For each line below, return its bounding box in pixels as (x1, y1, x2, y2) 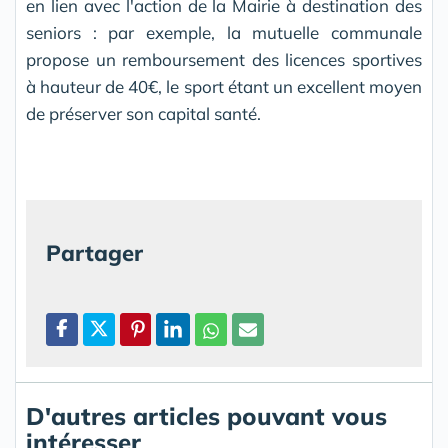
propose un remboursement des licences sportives (26, 49, 422, 71)
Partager (46, 239, 143, 268)
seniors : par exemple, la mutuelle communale (26, 22, 422, 44)
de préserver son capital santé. (26, 103, 261, 125)
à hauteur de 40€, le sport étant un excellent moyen (26, 76, 422, 98)
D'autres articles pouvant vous (26, 401, 387, 432)
